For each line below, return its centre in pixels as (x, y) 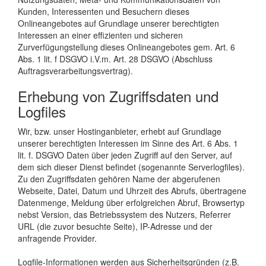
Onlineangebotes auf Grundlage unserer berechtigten (118, 23)
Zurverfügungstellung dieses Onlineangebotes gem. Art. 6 (126, 47)
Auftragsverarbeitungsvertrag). (75, 70)
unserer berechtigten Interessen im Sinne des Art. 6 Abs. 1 (128, 143)
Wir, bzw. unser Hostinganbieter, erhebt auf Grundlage (120, 131)
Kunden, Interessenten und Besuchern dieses (104, 11)
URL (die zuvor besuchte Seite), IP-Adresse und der (115, 226)
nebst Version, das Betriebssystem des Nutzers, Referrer (124, 214)
